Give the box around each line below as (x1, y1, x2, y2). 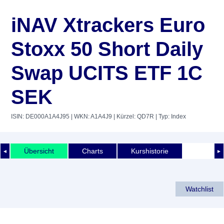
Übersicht (24, 146, 54, 155)
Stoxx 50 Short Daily (11, 38, 203, 60)
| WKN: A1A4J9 (69, 113, 112, 120)
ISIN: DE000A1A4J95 (11, 113, 69, 120)
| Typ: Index (154, 113, 186, 120)
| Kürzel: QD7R (112, 113, 154, 120)
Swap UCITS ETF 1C (11, 62, 202, 84)
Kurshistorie (131, 146, 168, 155)
